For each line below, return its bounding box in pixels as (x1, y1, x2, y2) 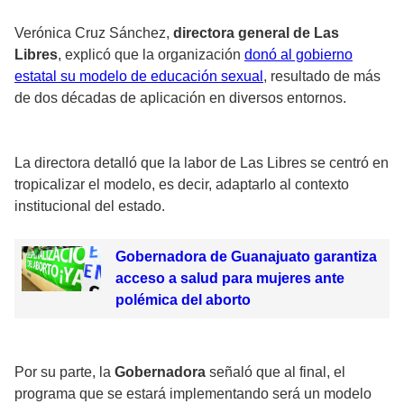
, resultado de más (263, 69, 381, 85)
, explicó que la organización (58, 47, 244, 63)
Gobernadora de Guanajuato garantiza (115, 249, 377, 265)
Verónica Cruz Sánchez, (14, 25, 170, 41)
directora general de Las (170, 25, 339, 41)
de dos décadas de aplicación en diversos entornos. (14, 90, 350, 106)
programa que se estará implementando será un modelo (14, 386, 372, 402)
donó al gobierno (244, 47, 353, 63)
